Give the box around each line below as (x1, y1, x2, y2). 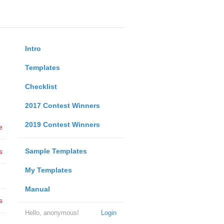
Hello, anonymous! (24, 209, 79, 216)
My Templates (24, 166, 72, 174)
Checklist (24, 82, 57, 90)
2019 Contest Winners (24, 120, 100, 128)
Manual (24, 185, 50, 193)
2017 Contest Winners (24, 101, 100, 109)
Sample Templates (24, 147, 87, 155)
